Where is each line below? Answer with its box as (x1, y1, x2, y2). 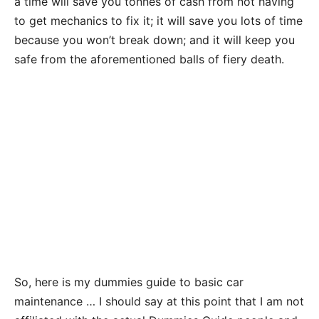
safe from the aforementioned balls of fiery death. (14, 51, 284, 66)
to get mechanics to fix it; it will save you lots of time (14, 13, 303, 28)
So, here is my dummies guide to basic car (14, 274, 244, 289)
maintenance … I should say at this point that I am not (14, 293, 304, 308)
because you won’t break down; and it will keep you (14, 32, 295, 47)
